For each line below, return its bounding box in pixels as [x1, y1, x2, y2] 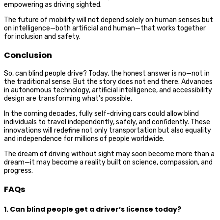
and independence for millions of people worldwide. [4, 135, 165, 143]
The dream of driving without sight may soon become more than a [4, 150, 215, 159]
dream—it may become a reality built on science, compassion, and [4, 158, 213, 167]
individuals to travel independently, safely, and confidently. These [4, 118, 210, 127]
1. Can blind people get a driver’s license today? [4, 204, 181, 215]
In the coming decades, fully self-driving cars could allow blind [4, 110, 199, 118]
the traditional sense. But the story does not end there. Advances [4, 78, 213, 86]
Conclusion [4, 49, 52, 61]
